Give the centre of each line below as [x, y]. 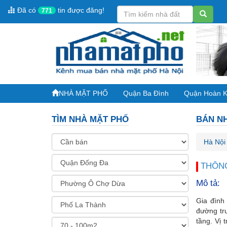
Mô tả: [208, 183]
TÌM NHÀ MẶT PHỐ [90, 119]
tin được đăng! [80, 10]
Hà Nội [215, 142]
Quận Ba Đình [146, 93]
